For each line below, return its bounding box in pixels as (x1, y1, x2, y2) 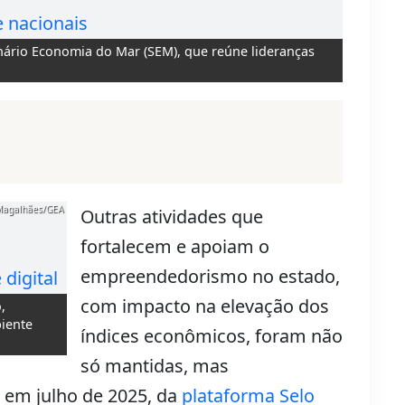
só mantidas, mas (80, 353, 229, 379)
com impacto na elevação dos (80, 294, 329, 319)
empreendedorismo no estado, (80, 264, 340, 289)
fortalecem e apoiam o (80, 234, 269, 259)
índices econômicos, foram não (80, 324, 343, 349)
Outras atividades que (80, 204, 263, 230)
